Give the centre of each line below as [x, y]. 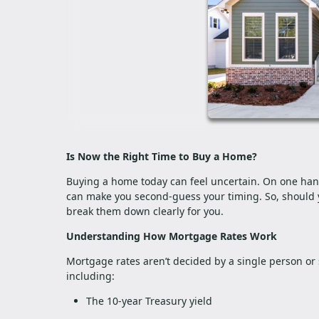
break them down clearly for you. [145, 211]
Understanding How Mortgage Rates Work [172, 236]
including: [90, 276]
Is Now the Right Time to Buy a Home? [162, 156]
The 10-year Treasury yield [149, 300]
